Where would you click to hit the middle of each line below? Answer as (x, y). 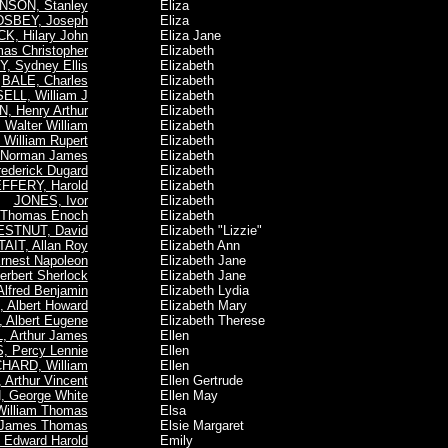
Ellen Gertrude (181, 380)
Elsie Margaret (181, 425)
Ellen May (168, 395)
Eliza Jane (170, 35)
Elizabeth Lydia (184, 290)
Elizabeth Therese (192, 320)
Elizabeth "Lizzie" (190, 230)
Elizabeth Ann (179, 245)
